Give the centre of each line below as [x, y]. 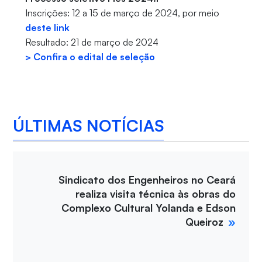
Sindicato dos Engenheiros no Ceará [147, 180]
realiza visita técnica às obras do [156, 194]
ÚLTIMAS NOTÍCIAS [89, 125]
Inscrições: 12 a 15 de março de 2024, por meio [122, 13]
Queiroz [205, 222]
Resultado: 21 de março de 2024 [92, 42]
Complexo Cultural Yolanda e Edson [149, 208]
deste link [47, 28]
